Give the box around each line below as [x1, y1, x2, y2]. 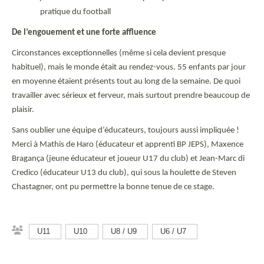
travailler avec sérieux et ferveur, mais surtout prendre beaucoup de [12, 91, 250, 100]
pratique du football [40, 7, 111, 16]
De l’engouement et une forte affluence [12, 28, 156, 37]
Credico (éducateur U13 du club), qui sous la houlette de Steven [12, 168, 236, 177]
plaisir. [12, 105, 34, 114]
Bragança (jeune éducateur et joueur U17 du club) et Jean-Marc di [12, 154, 245, 163]
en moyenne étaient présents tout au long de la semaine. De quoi [12, 77, 240, 86]
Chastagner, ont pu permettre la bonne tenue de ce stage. [12, 182, 214, 192]
